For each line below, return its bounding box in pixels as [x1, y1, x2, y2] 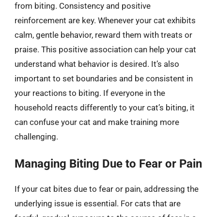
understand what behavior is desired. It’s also [15, 59, 179, 69]
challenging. [15, 131, 58, 141]
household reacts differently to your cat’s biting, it [15, 102, 195, 112]
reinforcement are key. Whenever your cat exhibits [15, 15, 196, 25]
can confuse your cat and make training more [15, 117, 179, 127]
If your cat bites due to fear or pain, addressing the [15, 184, 199, 194]
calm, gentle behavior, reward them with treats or [15, 30, 192, 40]
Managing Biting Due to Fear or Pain [15, 157, 202, 170]
